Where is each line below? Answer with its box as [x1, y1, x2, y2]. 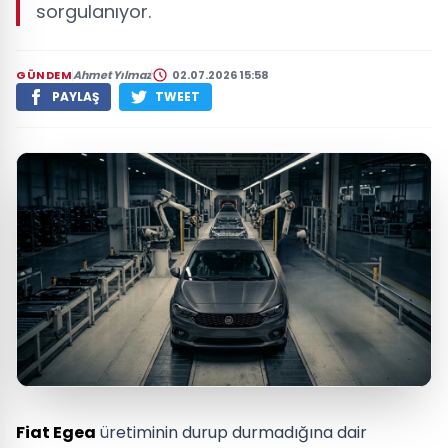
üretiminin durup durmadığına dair [96, 420, 367, 444]
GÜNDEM [16, 67, 73, 83]
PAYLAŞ [52, 88, 99, 105]
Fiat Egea [16, 420, 96, 444]
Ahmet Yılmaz [73, 67, 152, 83]
